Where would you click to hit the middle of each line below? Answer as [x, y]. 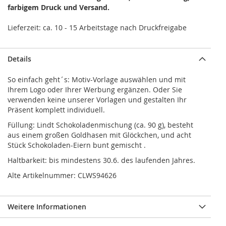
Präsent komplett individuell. [56, 110]
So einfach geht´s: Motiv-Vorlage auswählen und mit [97, 80]
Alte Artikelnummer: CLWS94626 [62, 176]
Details [19, 59]
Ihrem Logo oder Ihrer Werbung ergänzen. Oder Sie [95, 90]
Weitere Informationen [47, 207]
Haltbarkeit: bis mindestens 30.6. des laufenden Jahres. [101, 160]
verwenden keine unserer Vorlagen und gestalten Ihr [97, 100]
